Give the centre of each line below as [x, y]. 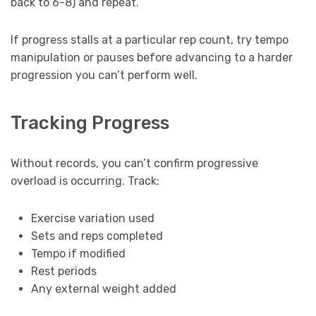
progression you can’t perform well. [104, 75]
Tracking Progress [90, 122]
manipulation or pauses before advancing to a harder [152, 58]
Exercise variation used [92, 218]
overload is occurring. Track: [85, 181]
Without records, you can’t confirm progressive [134, 163]
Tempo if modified [78, 253]
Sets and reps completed [97, 236]
